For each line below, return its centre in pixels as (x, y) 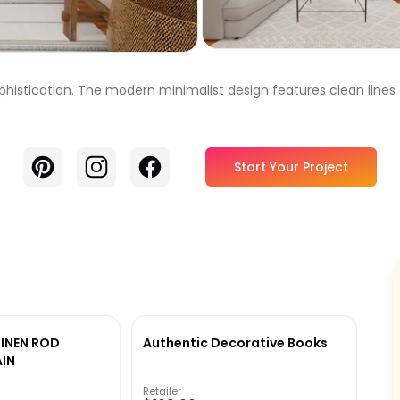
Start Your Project (291, 167)
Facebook (172, 164)
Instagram (120, 164)
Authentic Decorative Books (235, 343)
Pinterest (62, 164)
